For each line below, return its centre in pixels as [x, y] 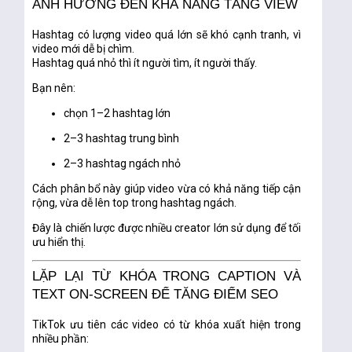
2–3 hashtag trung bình [122, 139]
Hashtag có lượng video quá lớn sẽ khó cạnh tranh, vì [167, 35]
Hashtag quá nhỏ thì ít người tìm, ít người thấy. [145, 63]
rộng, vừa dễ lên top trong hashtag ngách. [135, 203]
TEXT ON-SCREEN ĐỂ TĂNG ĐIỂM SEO [156, 295]
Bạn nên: [54, 88]
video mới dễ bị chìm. [84, 49]
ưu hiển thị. [59, 242]
